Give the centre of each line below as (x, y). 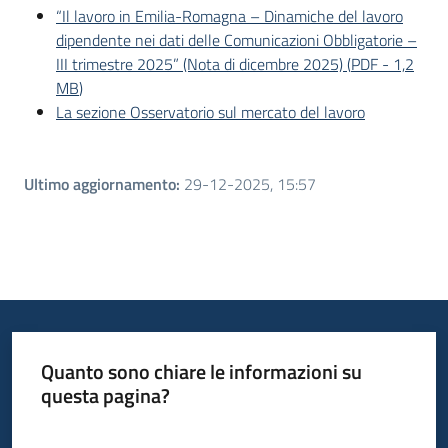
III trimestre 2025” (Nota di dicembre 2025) (199, 63)
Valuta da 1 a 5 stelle (100, 432)
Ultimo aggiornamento (100, 183)
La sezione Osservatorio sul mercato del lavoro (210, 111)
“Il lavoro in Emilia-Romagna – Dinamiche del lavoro (229, 15)
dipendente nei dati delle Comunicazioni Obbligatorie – (236, 39)
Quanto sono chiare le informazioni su (201, 372)
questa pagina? (105, 396)
